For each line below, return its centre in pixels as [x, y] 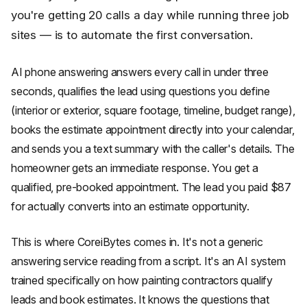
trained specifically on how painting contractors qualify [142, 280]
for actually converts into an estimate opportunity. [131, 206]
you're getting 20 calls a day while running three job [150, 15]
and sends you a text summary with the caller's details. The [153, 149]
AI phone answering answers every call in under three [140, 72]
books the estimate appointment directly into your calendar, [153, 130]
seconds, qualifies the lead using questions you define [140, 91]
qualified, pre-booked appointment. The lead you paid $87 [151, 187]
